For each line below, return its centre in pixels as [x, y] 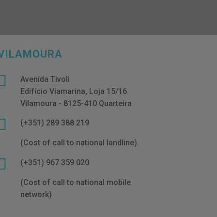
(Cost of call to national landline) [79, 142]
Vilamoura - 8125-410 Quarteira [76, 103]
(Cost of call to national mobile [76, 182]
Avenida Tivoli [45, 79]
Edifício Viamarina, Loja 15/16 [74, 91]
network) [36, 194]
